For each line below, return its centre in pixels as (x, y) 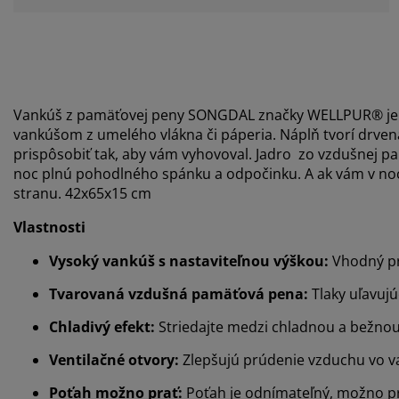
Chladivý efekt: (104, 326)
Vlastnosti (49, 227)
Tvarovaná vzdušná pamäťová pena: (179, 293)
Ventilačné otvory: (116, 359)
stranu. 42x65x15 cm (82, 193)
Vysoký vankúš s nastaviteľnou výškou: (189, 261)
